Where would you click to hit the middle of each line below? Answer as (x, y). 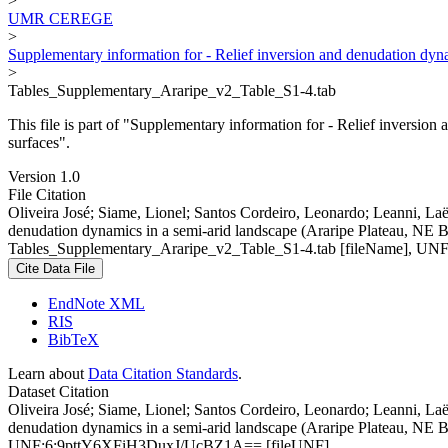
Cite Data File (55, 268)
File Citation (47, 194)
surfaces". (39, 142)
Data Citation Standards (163, 373)
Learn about (48, 373)
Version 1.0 (44, 176)
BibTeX (73, 339)
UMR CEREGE (60, 18)
